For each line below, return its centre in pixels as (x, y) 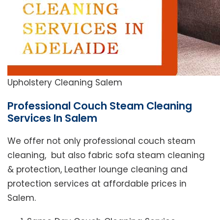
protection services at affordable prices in (97, 184)
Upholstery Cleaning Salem (65, 83)
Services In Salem (52, 118)
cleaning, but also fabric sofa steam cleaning (106, 155)
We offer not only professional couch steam (101, 141)
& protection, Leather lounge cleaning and (97, 170)
